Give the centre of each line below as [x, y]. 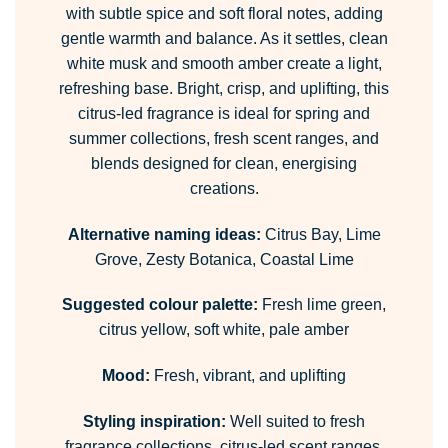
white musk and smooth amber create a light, [224, 63]
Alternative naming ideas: [164, 234]
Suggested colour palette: [160, 305]
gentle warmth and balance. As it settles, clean [224, 38]
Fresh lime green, [322, 305]
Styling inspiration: [154, 422]
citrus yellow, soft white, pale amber [224, 330]
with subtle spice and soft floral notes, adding [224, 13]
